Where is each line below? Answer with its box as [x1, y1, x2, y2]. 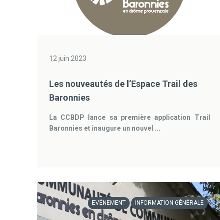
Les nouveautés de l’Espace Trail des [49, 79, 197, 89]
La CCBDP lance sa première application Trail [49, 113, 210, 121]
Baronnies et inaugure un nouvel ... [49, 124, 161, 132]
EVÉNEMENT [91, 199, 126, 206]
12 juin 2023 [49, 55, 86, 62]
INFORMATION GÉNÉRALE [135, 199, 204, 206]
